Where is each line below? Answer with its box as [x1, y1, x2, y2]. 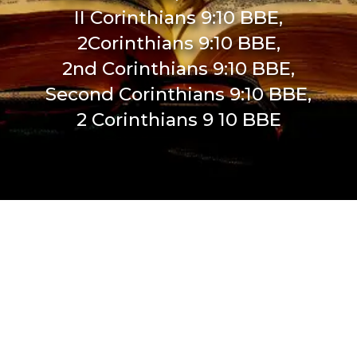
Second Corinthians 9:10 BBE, [45, 83, 312, 105]
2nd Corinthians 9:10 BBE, [62, 57, 295, 80]
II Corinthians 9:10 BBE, [74, 6, 283, 29]
